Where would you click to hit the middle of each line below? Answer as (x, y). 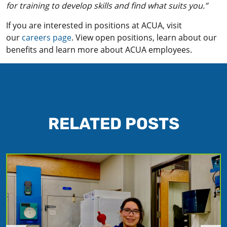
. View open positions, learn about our (144, 38)
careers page (47, 38)
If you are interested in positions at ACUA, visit (94, 26)
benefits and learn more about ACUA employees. (99, 50)
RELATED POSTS (113, 124)
